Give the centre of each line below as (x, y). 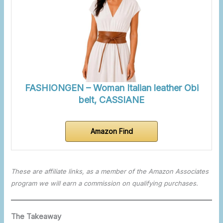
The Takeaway (36, 217)
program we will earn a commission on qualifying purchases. (105, 183)
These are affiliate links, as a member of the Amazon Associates (110, 171)
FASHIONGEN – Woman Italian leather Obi (111, 88)
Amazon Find (111, 131)
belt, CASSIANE (111, 100)
